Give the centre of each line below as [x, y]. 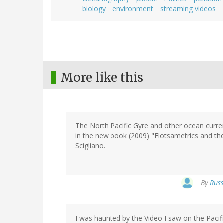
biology [94, 9]
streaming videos [188, 9]
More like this [102, 78]
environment [133, 9]
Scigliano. [90, 146]
